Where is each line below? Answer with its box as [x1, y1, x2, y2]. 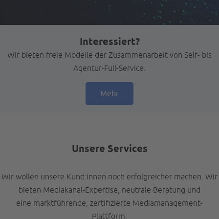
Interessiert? [79, 36, 140, 48]
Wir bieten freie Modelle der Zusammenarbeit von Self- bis [7, 50, 212, 60]
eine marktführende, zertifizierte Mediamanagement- [16, 198, 203, 208]
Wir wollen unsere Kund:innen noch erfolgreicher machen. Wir [1, 172, 218, 181]
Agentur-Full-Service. [73, 64, 146, 73]
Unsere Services [71, 143, 148, 155]
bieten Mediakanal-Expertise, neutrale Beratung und [19, 185, 200, 195]
